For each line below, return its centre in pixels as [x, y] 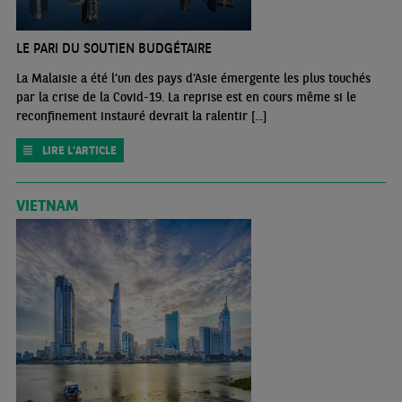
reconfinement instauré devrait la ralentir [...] [141, 115]
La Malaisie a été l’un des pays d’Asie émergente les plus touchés [193, 78]
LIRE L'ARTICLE [79, 150]
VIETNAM [47, 205]
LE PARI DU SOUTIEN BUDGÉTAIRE [114, 48]
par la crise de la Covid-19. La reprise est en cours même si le [186, 96]
